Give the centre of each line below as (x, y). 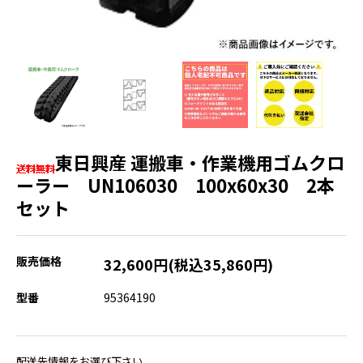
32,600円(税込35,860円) (188, 264)
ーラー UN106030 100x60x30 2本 (175, 184)
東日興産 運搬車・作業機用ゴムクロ (200, 162)
